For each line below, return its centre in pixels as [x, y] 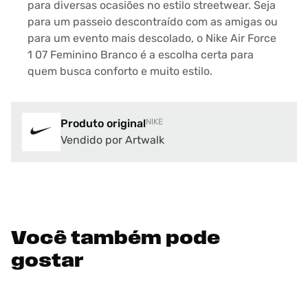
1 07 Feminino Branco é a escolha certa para [141, 55]
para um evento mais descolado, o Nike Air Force [152, 38]
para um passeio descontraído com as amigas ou [153, 22]
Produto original [103, 124]
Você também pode [115, 240]
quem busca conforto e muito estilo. [120, 71]
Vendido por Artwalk [112, 140]
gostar [47, 262]
